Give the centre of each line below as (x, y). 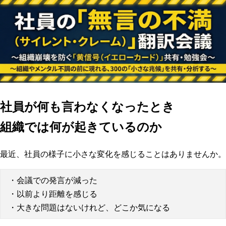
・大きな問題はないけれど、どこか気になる (89, 207)
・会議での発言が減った (53, 180)
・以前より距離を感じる (53, 194)
